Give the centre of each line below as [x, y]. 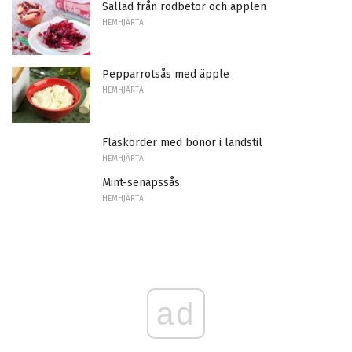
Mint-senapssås [141, 183]
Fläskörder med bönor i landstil [182, 143]
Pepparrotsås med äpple [166, 75]
